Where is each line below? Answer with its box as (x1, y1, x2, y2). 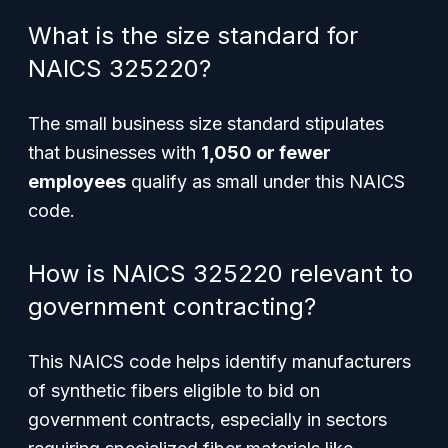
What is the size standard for (28, 21, 358, 50)
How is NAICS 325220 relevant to (28, 259, 413, 288)
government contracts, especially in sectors (28, 409, 387, 430)
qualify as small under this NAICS (126, 171, 405, 192)
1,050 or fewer (201, 142, 331, 163)
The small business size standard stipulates (28, 113, 384, 134)
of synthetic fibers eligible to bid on (28, 380, 320, 401)
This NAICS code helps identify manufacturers (28, 351, 411, 372)
